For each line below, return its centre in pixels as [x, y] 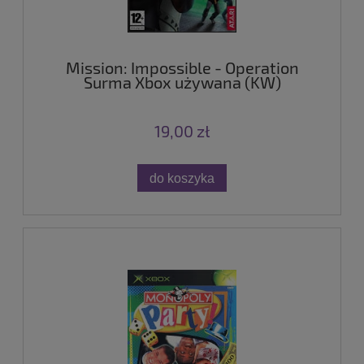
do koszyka [182, 178]
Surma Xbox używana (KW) [182, 82]
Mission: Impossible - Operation [182, 67]
